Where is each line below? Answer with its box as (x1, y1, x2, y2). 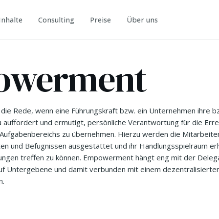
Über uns (127, 15, 158, 24)
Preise (90, 15, 111, 24)
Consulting (38, 15, 75, 24)
